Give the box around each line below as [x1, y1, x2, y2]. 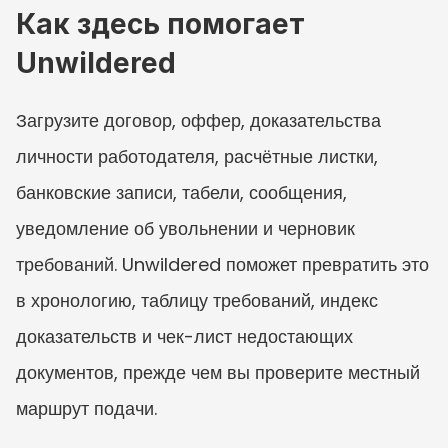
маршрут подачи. [16, 395, 157, 421]
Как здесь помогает [16, 6, 305, 41]
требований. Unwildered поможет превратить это [16, 251, 429, 277]
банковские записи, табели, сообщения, [16, 179, 347, 205]
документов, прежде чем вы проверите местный [16, 359, 420, 385]
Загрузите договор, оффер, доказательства [16, 107, 381, 133]
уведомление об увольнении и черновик [16, 215, 355, 241]
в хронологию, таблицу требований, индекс [16, 287, 378, 313]
